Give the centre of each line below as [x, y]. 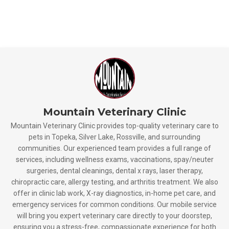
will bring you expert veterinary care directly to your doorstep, [114, 216]
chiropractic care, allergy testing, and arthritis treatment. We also [114, 182]
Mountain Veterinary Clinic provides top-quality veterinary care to [114, 126]
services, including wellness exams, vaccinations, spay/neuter [114, 159]
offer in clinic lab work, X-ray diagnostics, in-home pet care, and [114, 193]
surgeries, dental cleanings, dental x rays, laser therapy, [114, 171]
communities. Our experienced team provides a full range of [114, 148]
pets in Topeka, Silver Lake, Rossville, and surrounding [114, 137]
